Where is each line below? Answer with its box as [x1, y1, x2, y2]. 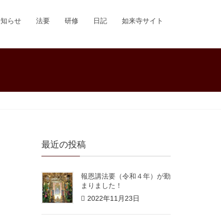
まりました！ [80, 182, 122, 189]
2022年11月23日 [87, 194, 140, 202]
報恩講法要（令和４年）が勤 [80, 172, 171, 180]
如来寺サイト [122, 17, 163, 25]
